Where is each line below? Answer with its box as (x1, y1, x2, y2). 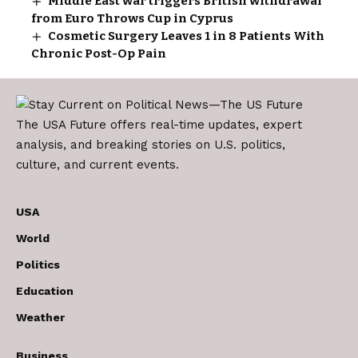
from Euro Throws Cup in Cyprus (31, 10, 233, 26)
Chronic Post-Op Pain (31, 46, 166, 61)
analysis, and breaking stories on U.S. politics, (16, 137, 285, 152)
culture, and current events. (16, 157, 179, 172)
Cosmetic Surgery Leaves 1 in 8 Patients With (48, 28, 325, 43)
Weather (16, 310, 65, 324)
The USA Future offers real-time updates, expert (16, 117, 302, 132)
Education (16, 284, 74, 297)
